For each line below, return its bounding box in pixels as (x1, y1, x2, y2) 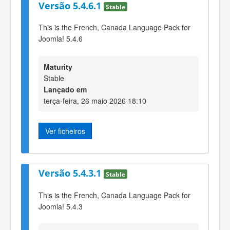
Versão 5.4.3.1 (39, 166, 104, 179)
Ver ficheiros (45, 125, 85, 136)
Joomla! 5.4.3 (39, 201, 83, 212)
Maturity (44, 61, 72, 72)
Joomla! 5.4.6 (39, 33, 83, 44)
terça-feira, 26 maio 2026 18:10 (44, 95, 146, 106)
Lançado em (44, 84, 87, 94)
